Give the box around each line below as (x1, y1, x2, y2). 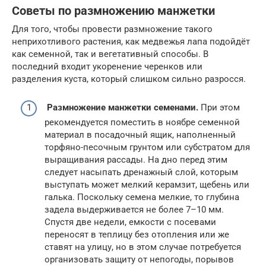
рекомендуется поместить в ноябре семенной (45, 117, 240, 128)
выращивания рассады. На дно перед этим (45, 154, 227, 166)
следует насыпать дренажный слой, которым (45, 167, 238, 178)
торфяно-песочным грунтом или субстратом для (45, 142, 250, 153)
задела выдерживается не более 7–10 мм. (45, 204, 224, 216)
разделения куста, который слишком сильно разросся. (12, 73, 246, 84)
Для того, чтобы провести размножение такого (12, 23, 213, 34)
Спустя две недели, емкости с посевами (45, 217, 216, 228)
